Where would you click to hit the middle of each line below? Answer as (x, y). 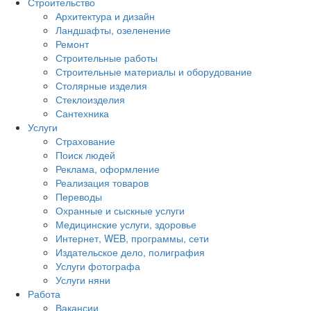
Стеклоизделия (90, 99)
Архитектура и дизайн (105, 16)
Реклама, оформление (108, 169)
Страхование (85, 141)
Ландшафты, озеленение (113, 30)
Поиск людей (85, 155)
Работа (44, 294)
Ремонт (72, 44)
